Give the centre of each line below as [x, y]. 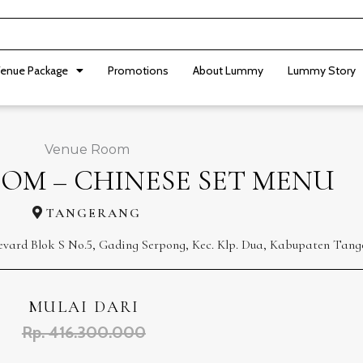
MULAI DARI [83, 307]
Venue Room [87, 149]
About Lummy [228, 70]
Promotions [138, 70]
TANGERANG [94, 213]
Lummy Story [322, 70]
